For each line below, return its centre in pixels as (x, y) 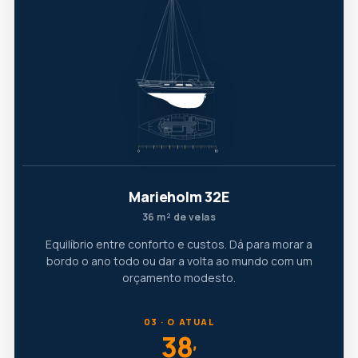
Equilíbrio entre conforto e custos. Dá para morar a (179, 245)
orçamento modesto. (179, 278)
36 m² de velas (179, 217)
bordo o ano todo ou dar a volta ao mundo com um (179, 261)
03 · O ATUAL (179, 322)
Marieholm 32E (179, 197)
